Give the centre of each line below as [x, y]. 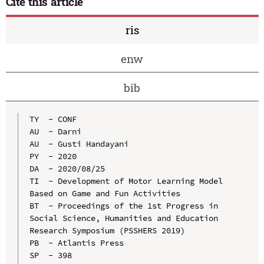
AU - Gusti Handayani [79, 143]
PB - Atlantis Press [76, 242]
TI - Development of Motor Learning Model [126, 181]
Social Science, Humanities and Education [123, 218]
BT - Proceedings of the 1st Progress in [123, 205]
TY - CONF [53, 119]
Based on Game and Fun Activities [105, 193]
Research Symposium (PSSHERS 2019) [107, 230]
